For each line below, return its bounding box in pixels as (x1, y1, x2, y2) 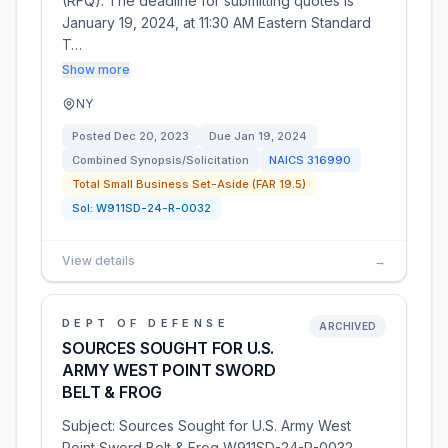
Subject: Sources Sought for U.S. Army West (62, 417, 351, 434)
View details (62, 253, 135, 268)
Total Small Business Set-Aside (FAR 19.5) (72, 177, 306, 191)
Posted (72, 129, 114, 143)
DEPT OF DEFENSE (62, 316, 229, 330)
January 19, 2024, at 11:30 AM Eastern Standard (62, 14, 371, 31)
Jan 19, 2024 (234, 129, 307, 143)
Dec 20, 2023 (114, 129, 189, 143)
